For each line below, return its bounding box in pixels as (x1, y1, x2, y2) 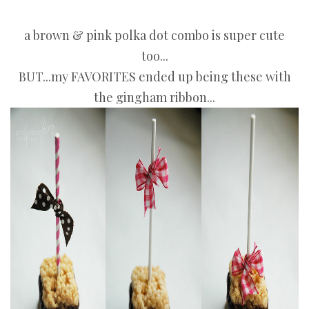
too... (141, 48, 168, 65)
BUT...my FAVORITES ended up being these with (18, 68, 291, 86)
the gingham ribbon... (94, 89, 215, 106)
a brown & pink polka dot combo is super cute (24, 27, 285, 44)
